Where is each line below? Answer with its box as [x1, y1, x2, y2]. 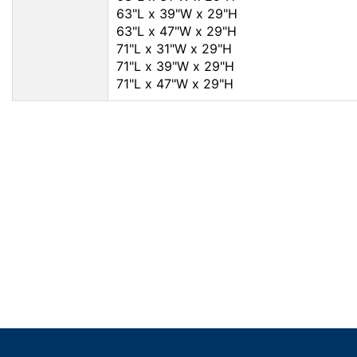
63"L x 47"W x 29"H [116, 23, 237, 39]
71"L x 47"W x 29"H [116, 76, 233, 92]
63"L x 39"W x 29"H [116, 6, 237, 22]
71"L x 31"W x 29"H [116, 41, 232, 57]
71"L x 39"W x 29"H [116, 58, 234, 74]
